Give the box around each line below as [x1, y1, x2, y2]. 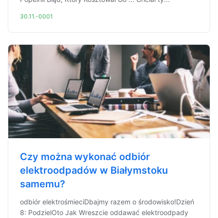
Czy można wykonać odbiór [20, 151, 150, 163]
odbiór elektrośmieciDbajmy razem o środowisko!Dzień [20, 198, 194, 206]
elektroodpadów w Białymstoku [20, 164, 168, 176]
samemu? [20, 178, 65, 190]
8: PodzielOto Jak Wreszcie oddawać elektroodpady [20, 208, 188, 217]
